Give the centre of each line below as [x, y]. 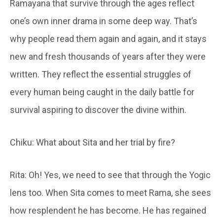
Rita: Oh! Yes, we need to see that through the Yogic [110, 175]
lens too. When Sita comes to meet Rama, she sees [110, 192]
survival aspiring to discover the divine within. [98, 110]
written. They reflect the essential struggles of [101, 74]
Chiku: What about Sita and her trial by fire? [92, 142]
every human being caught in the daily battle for [102, 92]
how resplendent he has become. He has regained [108, 210]
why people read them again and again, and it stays [108, 38]
